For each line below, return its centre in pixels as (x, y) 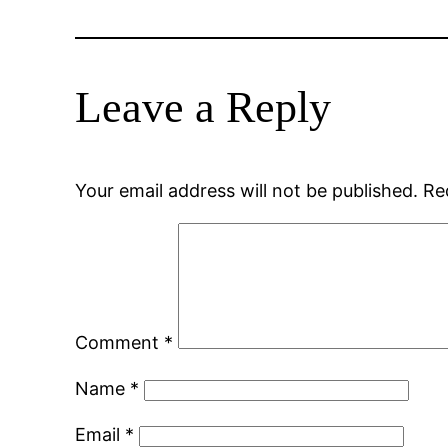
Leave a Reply (203, 108)
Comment (120, 343)
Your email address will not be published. (247, 191)
